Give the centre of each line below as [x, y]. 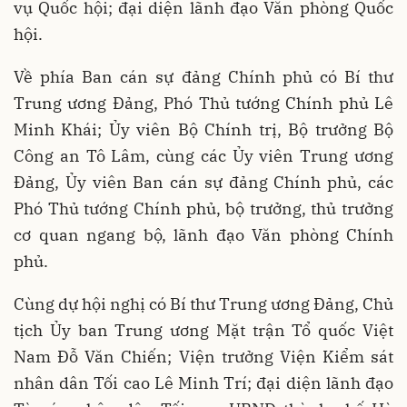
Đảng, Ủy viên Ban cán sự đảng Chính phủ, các [203, 182]
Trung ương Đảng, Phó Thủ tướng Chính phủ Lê [203, 103]
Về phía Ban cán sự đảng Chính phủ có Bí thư [203, 76]
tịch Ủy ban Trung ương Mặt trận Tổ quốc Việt [203, 330]
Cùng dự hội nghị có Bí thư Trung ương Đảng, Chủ [203, 303]
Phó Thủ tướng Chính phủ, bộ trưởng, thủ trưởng [203, 208]
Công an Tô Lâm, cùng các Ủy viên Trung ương [203, 155]
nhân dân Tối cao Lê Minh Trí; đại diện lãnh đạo [203, 382]
